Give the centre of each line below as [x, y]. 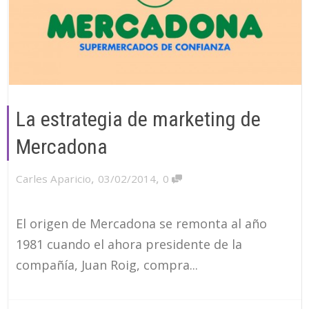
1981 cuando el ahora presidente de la [129, 244]
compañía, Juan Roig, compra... [107, 265]
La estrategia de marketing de [138, 119]
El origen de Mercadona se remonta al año [141, 223]
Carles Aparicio [53, 178]
